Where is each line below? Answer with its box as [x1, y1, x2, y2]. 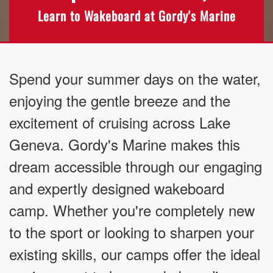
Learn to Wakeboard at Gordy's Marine [37, 6, 236, 26]
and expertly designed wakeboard [9, 177, 224, 199]
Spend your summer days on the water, [9, 68, 261, 90]
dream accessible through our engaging [9, 155, 262, 177]
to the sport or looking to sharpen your [9, 221, 254, 243]
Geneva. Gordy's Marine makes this [9, 133, 240, 155]
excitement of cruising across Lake [9, 112, 230, 133]
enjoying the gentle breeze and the [9, 90, 230, 112]
